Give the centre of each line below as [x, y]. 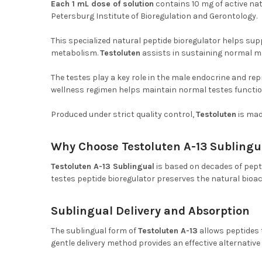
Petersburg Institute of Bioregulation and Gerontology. [154, 16]
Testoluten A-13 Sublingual [102, 167]
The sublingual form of [94, 231]
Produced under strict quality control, [123, 115]
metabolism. [75, 53]
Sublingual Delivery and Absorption [150, 211]
